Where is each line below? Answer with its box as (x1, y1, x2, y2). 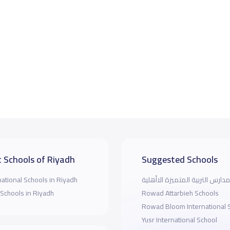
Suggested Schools (141, 151, 218, 168)
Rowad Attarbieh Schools (141, 186, 219, 200)
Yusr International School (141, 213, 217, 226)
